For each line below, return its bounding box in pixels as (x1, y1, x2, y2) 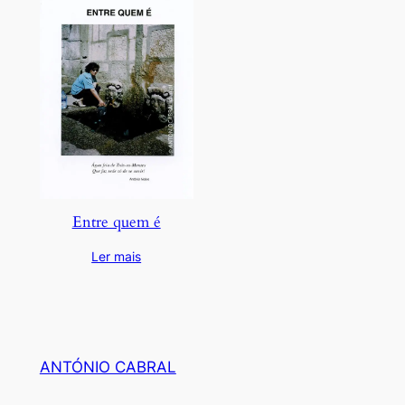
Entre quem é (71, 211, 161, 232)
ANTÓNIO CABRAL (39, 358, 176, 377)
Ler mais (91, 248, 142, 264)
